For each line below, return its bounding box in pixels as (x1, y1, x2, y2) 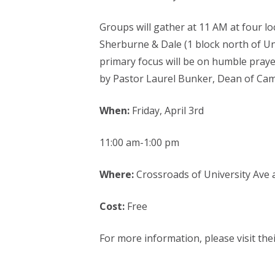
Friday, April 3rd (129, 104, 204, 117)
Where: (99, 168, 134, 181)
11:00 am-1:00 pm (99, 136, 179, 149)
